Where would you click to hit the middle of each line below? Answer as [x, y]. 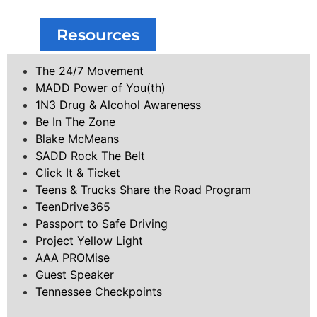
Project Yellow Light [89, 241]
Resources [98, 35]
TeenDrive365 [73, 207]
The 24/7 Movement [90, 71]
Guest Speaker [75, 275]
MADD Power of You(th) [100, 88]
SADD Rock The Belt [90, 156]
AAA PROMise [73, 258]
